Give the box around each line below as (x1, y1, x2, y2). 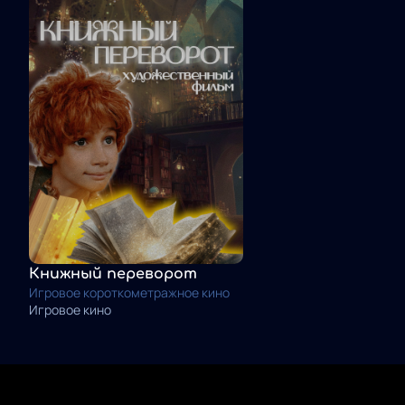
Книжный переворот (29, 266, 197, 283)
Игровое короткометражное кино (29, 284, 230, 302)
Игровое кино (29, 301, 111, 319)
